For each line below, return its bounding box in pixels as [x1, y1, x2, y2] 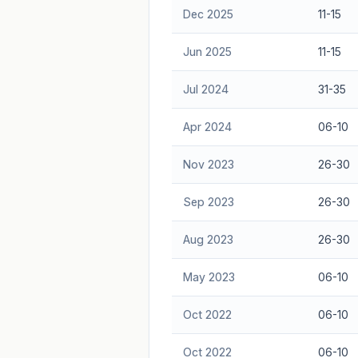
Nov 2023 [182, 157, 234, 171]
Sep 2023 [182, 194, 234, 209]
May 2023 [182, 269, 235, 284]
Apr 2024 [182, 119, 232, 133]
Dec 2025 [182, 6, 233, 21]
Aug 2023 [182, 232, 233, 246]
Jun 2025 [182, 44, 232, 58]
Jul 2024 [182, 82, 229, 96]
